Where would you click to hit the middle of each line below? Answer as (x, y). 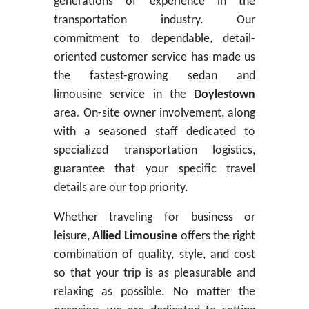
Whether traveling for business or (154, 218)
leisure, (73, 236)
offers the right (217, 236)
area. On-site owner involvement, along (154, 113)
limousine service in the (124, 95)
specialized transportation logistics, (154, 151)
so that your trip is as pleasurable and (154, 273)
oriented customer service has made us (154, 58)
